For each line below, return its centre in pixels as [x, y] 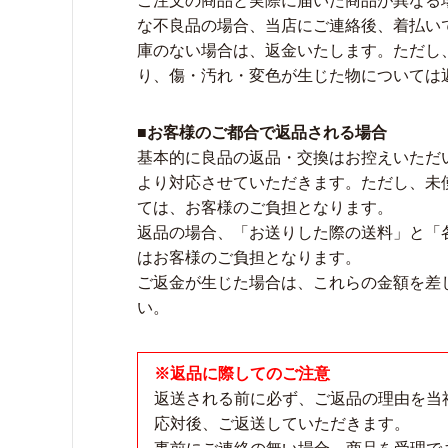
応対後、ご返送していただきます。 [282, 423]
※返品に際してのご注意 [242, 373]
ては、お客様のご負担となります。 [265, 207]
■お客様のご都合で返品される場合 [262, 132]
